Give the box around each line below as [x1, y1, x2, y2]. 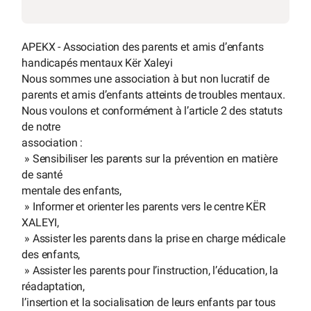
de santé [22, 167, 62, 181]
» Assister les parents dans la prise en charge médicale [22, 231, 285, 245]
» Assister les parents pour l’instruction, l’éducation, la [22, 263, 278, 277]
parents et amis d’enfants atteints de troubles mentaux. [22, 87, 285, 101]
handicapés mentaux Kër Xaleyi [22, 56, 173, 69]
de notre [22, 119, 60, 133]
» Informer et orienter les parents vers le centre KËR [22, 199, 266, 213]
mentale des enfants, [22, 183, 122, 197]
